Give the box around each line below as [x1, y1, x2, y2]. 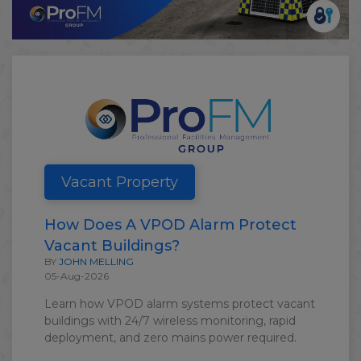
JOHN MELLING [59, 255, 134, 268]
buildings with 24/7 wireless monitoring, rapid [44, 313, 296, 329]
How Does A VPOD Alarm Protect [44, 216, 297, 234]
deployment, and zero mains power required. [44, 330, 297, 346]
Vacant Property [61, 173, 178, 192]
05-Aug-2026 [44, 270, 109, 283]
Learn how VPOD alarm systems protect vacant [44, 297, 315, 312]
